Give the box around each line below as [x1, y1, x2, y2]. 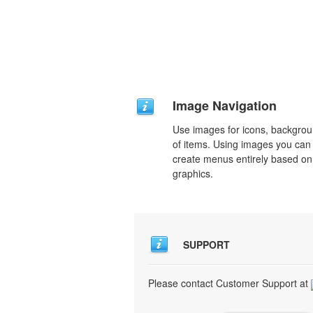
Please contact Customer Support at [148, 276, 311, 290]
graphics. [173, 166, 213, 180]
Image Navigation [173, 96, 277, 115]
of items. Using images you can [173, 137, 311, 151]
